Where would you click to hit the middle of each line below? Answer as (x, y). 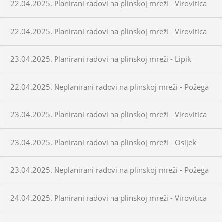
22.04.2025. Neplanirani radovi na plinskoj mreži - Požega (110, 86)
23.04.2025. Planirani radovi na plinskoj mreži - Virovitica (109, 114)
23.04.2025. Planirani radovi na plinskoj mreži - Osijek (103, 142)
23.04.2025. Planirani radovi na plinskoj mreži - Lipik (101, 59)
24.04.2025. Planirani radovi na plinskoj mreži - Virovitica (109, 197)
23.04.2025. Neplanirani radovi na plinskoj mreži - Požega (110, 170)
